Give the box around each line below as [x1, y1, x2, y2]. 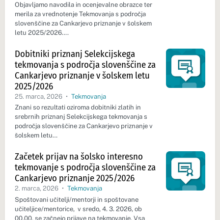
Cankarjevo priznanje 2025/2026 [15, 172, 135, 184]
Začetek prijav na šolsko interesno [15, 150, 143, 162]
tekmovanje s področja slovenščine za [15, 161, 156, 173]
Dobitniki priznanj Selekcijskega [15, 48, 135, 59]
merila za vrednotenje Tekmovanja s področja [15, 10, 146, 18]
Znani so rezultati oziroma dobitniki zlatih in [15, 104, 141, 111]
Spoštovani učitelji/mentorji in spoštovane [15, 195, 138, 203]
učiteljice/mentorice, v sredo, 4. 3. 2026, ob [15, 205, 142, 213]
